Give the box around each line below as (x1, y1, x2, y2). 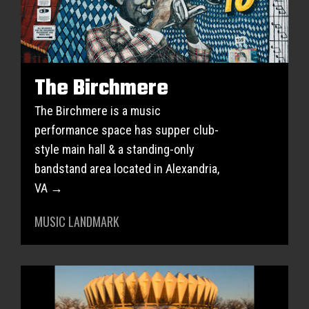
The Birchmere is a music (34, 103, 161, 118)
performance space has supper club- (34, 123, 219, 137)
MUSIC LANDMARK (34, 212, 119, 230)
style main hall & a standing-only (34, 142, 195, 157)
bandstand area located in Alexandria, (34, 161, 219, 176)
